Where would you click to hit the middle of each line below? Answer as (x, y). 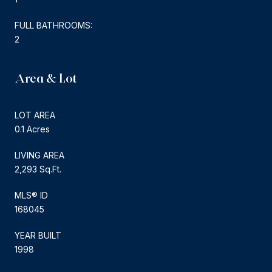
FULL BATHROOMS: (53, 25)
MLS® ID (31, 195)
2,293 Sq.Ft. (38, 169)
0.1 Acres (32, 129)
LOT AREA (35, 115)
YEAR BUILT (38, 235)
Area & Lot (46, 78)
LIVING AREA (39, 155)
